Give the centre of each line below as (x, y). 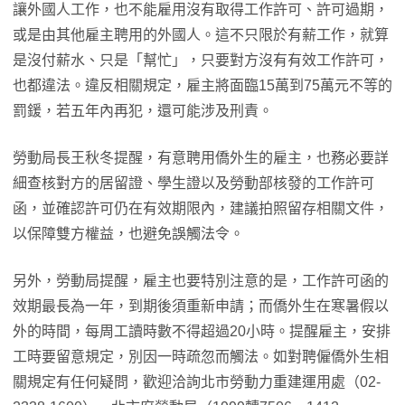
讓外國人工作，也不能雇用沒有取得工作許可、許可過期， (201, 10)
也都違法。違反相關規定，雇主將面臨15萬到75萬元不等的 (202, 86)
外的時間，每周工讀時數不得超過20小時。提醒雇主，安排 (202, 332)
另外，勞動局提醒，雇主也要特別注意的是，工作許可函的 (201, 281)
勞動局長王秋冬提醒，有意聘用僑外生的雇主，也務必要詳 (201, 158)
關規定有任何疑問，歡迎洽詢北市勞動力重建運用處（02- (197, 382)
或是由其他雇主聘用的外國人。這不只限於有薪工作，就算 (201, 35)
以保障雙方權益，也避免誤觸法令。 (128, 234)
